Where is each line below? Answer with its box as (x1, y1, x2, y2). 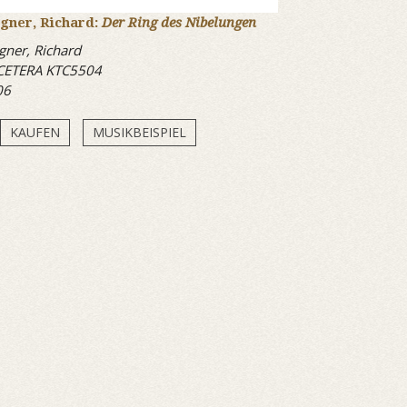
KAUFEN (9, 124, 60, 141)
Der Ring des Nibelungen (102, 15, 256, 31)
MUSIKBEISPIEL (92, 124, 186, 141)
